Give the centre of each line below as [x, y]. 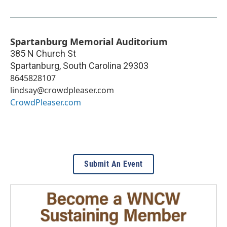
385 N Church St [43, 53]
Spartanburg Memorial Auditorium [89, 41]
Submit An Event [113, 164]
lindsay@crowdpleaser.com [62, 90]
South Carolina [92, 65]
